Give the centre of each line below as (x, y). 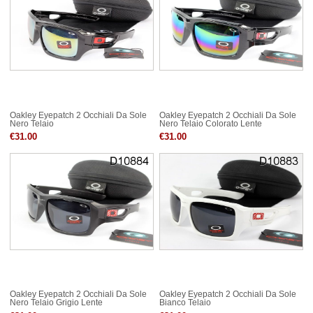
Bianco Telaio (185, 303)
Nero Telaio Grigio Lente (56, 303)
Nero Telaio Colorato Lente (211, 124)
